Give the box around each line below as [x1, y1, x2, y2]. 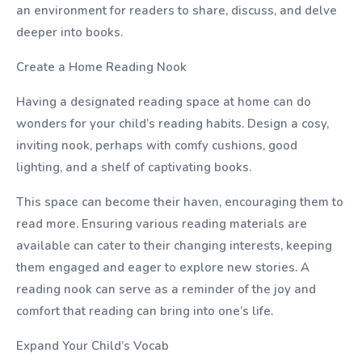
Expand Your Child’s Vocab [16, 338, 169, 354]
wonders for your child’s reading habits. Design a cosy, [16, 116, 329, 132]
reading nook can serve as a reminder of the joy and [16, 281, 316, 297]
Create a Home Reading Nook [16, 59, 187, 75]
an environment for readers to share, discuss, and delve [16, 2, 337, 19]
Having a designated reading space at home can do [16, 94, 311, 110]
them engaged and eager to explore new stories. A [16, 259, 309, 276]
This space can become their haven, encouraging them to [16, 194, 343, 210]
